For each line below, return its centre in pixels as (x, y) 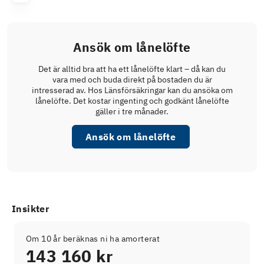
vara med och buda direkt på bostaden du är (132, 79)
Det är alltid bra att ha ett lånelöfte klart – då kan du (132, 69)
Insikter (31, 208)
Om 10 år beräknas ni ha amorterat (93, 238)
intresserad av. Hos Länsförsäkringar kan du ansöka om (132, 90)
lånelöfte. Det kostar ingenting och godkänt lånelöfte (132, 100)
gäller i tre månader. (132, 111)
